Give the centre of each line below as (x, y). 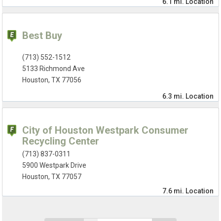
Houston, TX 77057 (52, 177)
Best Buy (42, 36)
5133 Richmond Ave (54, 69)
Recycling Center (61, 141)
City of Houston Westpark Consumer (106, 130)
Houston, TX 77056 (52, 80)
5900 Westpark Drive (55, 166)
